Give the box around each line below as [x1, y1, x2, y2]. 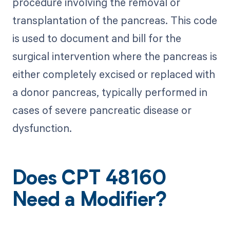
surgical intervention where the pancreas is [12, 49, 217, 64]
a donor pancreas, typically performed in [12, 85, 207, 100]
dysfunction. [12, 121, 72, 136]
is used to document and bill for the [12, 31, 181, 46]
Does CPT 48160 [12, 170, 167, 190]
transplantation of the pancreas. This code [12, 13, 217, 28]
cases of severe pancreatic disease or [12, 103, 191, 118]
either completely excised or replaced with [12, 67, 215, 82]
